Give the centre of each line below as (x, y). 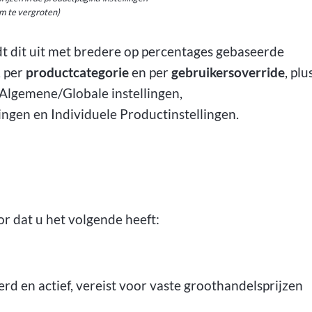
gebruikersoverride (228, 72)
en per (150, 72)
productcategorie (78, 72)
